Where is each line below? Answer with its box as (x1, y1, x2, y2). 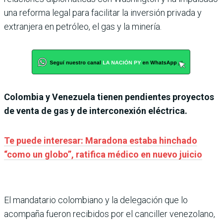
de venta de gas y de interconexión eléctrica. (4, 105, 187, 116)
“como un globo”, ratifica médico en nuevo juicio (4, 149, 202, 160)
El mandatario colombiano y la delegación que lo (4, 194, 188, 205)
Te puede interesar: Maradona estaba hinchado (4, 135, 197, 146)
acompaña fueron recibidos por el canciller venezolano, (4, 208, 215, 219)
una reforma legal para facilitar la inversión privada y (4, 7, 202, 18)
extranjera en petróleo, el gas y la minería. (4, 21, 162, 32)
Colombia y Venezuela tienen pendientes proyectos (4, 91, 214, 102)
